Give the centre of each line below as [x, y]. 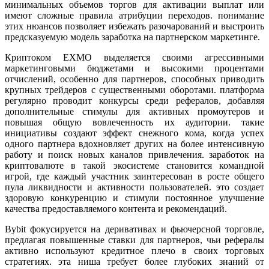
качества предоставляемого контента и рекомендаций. [116, 208]
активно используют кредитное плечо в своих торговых [134, 250]
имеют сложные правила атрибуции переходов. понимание [134, 15]
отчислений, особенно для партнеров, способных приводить [134, 79]
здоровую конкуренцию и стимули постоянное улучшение [134, 198]
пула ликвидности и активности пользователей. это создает [134, 187]
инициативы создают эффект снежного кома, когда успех [134, 133]
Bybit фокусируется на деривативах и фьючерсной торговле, [134, 229]
